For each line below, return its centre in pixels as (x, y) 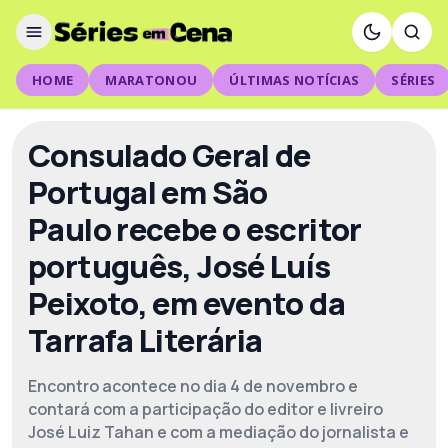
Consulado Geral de (169, 155)
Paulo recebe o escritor (195, 229)
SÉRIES (413, 80)
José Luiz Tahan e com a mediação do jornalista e (218, 432)
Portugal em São (148, 192)
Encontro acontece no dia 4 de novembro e (193, 386)
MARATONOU (151, 80)
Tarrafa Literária (145, 340)
